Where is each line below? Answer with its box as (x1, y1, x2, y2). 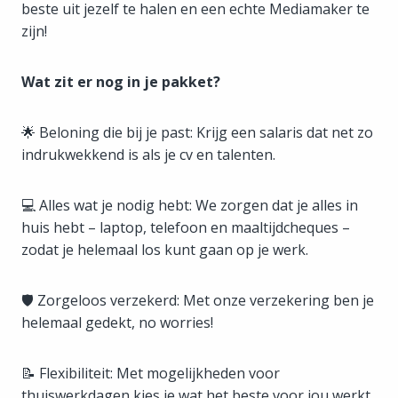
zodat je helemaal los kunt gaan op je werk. (21, 239, 308, 259)
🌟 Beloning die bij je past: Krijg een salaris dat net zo (21, 122, 373, 142)
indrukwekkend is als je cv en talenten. (21, 144, 275, 164)
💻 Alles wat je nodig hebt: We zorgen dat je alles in (21, 195, 358, 215)
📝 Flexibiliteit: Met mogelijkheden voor (21, 362, 280, 383)
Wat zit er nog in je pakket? (21, 71, 220, 92)
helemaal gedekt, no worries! (21, 312, 213, 332)
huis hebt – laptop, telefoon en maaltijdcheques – (21, 217, 350, 237)
